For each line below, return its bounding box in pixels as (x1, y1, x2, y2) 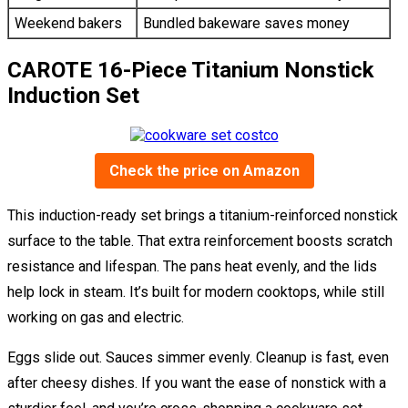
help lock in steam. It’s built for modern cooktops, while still (7, 283, 384, 301)
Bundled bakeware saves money (143, 15, 350, 33)
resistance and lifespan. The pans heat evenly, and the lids (7, 258, 377, 276)
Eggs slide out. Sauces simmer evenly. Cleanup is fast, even (7, 349, 389, 367)
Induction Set (7, 83, 139, 109)
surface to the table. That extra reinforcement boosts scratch (7, 232, 393, 250)
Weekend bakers (15, 15, 122, 33)
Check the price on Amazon (108, 162, 300, 180)
